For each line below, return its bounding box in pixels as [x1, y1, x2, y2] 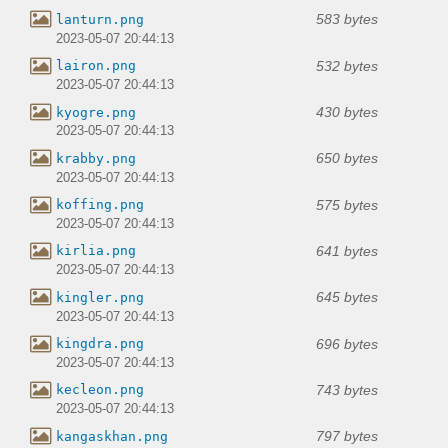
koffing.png [56, 197, 144, 213]
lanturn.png [56, 11, 144, 27]
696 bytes [316, 335, 378, 352]
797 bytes [316, 428, 378, 445]
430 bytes [316, 104, 378, 121]
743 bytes [316, 381, 378, 398]
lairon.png [56, 58, 136, 74]
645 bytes [316, 289, 378, 306]
